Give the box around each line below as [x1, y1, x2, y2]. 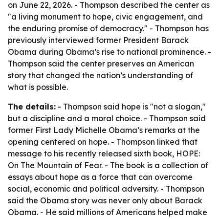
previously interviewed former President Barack [8, 35, 189, 45]
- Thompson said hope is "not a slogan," [56, 102, 206, 111]
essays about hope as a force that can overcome [8, 172, 193, 182]
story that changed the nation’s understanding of [8, 70, 193, 80]
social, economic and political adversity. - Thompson [8, 184, 204, 194]
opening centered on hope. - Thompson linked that [8, 137, 197, 147]
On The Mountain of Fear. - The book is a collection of [8, 160, 208, 170]
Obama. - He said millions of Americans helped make [8, 207, 207, 217]
